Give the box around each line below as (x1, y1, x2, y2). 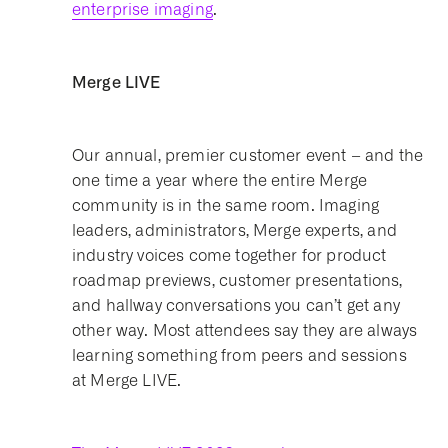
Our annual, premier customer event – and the (72, 146, 424, 165)
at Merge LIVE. (72, 371, 182, 390)
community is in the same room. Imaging (72, 196, 380, 215)
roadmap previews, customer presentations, (72, 271, 403, 290)
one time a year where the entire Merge (72, 171, 368, 190)
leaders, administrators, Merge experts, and (72, 221, 397, 240)
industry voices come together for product (72, 246, 387, 265)
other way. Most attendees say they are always (72, 321, 418, 340)
